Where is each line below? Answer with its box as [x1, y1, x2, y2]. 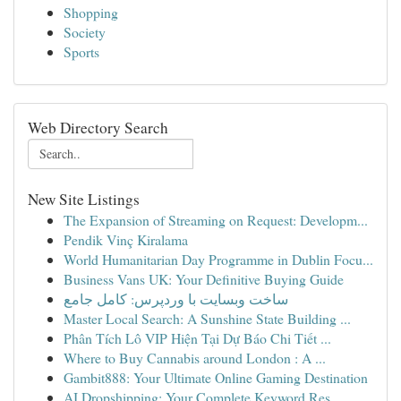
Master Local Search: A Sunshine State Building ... [64, 309, 351, 328]
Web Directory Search [28, 117, 168, 138]
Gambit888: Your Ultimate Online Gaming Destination [64, 368, 368, 387]
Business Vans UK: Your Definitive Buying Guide [64, 269, 344, 288]
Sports [64, 42, 99, 61]
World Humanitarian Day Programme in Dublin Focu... [64, 250, 373, 269]
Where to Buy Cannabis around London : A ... [64, 348, 326, 367]
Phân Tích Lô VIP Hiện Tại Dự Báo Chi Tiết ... [64, 328, 331, 347]
